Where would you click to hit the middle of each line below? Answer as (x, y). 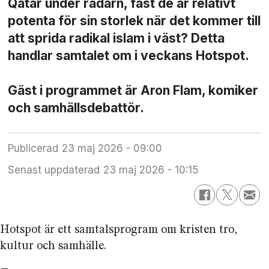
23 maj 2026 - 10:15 (154, 170)
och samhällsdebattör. (76, 107)
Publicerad (33, 149)
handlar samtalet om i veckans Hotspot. (129, 55)
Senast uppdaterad (54, 170)
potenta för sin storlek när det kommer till (134, 20)
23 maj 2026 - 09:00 (115, 149)
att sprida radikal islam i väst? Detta (116, 38)
